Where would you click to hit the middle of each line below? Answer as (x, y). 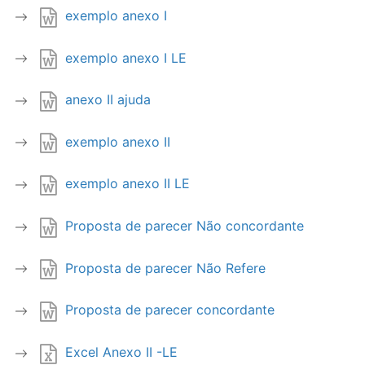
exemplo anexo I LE (126, 57)
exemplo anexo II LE (128, 184)
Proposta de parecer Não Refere (165, 268)
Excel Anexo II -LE (121, 352)
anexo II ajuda (108, 100)
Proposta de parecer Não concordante (185, 226)
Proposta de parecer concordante (170, 310)
